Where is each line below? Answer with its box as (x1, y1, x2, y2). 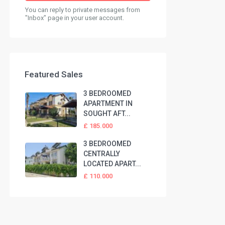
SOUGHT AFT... (83, 109, 131, 118)
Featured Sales (25, 69, 83, 80)
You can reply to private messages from (25, 6, 140, 14)
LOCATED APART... (83, 160, 141, 168)
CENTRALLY (83, 150, 120, 158)
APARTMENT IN (83, 99, 133, 108)
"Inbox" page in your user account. (25, 14, 124, 22)
